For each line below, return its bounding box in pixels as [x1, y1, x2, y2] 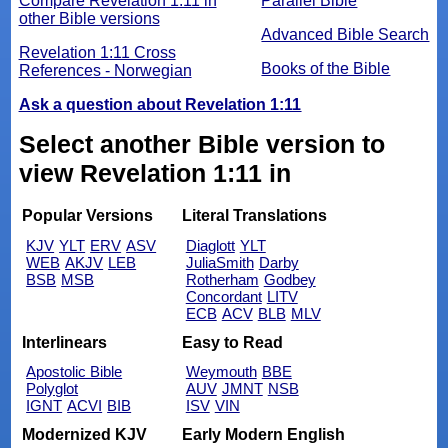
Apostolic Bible [26, 363, 123, 381]
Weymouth [185, 363, 257, 381]
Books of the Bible [261, 59, 391, 77]
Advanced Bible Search [261, 25, 430, 43]
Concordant [185, 288, 262, 306]
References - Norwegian [18, 61, 192, 79]
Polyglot [26, 380, 79, 398]
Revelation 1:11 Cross [18, 43, 176, 61]
